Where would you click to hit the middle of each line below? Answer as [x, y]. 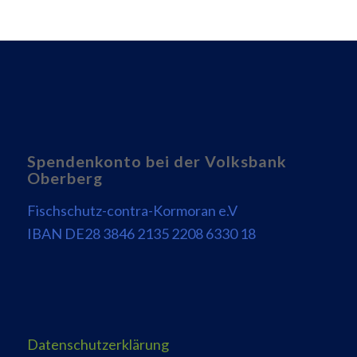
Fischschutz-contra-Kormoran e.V [132, 210]
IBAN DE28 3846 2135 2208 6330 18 [141, 233]
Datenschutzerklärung [98, 345]
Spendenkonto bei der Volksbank [157, 161]
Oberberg [65, 178]
